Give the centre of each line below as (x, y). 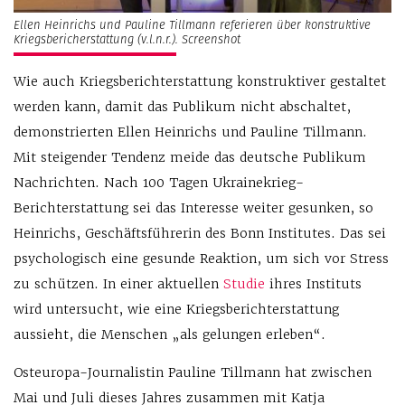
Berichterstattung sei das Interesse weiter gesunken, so (193, 208)
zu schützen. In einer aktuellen (118, 284)
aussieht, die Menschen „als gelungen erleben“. (170, 335)
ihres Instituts (313, 284)
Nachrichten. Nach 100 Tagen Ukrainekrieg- (159, 183)
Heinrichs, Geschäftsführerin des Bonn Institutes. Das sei (200, 234)
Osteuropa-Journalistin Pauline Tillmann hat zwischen (193, 373)
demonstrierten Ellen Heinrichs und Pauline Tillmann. (190, 132)
